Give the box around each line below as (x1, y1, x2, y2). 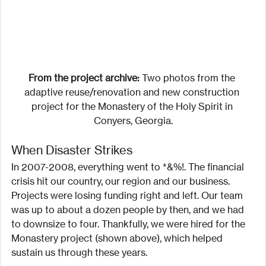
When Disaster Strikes (11, 142, 132, 157)
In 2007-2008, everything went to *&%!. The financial (11, 160, 246, 173)
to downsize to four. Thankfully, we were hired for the (11, 217, 248, 230)
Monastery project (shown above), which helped (11, 232, 225, 244)
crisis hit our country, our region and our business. (11, 175, 232, 187)
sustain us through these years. (11, 246, 147, 258)
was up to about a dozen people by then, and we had (11, 203, 246, 216)
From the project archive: (28, 71, 140, 84)
